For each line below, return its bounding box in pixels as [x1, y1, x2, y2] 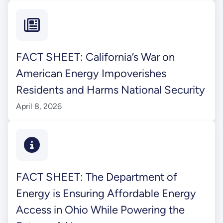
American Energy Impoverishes [15, 67, 166, 81]
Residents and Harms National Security [15, 83, 205, 97]
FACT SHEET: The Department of [15, 170, 177, 184]
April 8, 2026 [15, 102, 62, 111]
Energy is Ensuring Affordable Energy [15, 187, 196, 201]
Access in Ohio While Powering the [15, 203, 185, 217]
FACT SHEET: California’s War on [15, 50, 175, 64]
